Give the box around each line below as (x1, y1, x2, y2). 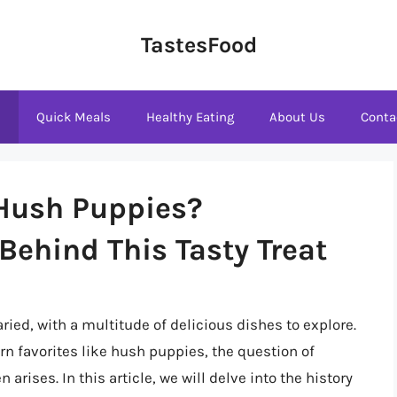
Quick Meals (36, 109, 111, 125)
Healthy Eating (146, 109, 234, 125)
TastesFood (140, 32, 257, 58)
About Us (269, 109, 325, 125)
